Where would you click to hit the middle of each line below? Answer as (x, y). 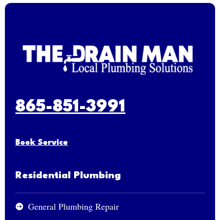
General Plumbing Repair (74, 206)
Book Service (42, 142)
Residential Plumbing (68, 176)
